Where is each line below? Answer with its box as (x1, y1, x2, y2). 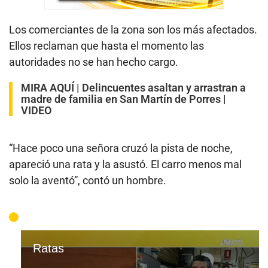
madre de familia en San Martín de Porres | (21, 92, 226, 105)
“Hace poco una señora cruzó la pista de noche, (9, 141, 233, 154)
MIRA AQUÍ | (21, 81, 82, 94)
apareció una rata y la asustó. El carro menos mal (9, 157, 242, 170)
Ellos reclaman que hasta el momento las (9, 39, 204, 52)
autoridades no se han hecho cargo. (9, 55, 178, 68)
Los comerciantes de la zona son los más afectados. (9, 23, 257, 36)
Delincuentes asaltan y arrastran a (82, 81, 246, 94)
